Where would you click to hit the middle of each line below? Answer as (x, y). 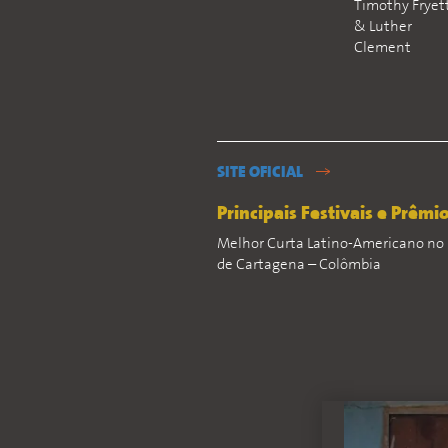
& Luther (383, 27)
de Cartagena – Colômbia (299, 265)
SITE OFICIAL (261, 173)
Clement (383, 48)
